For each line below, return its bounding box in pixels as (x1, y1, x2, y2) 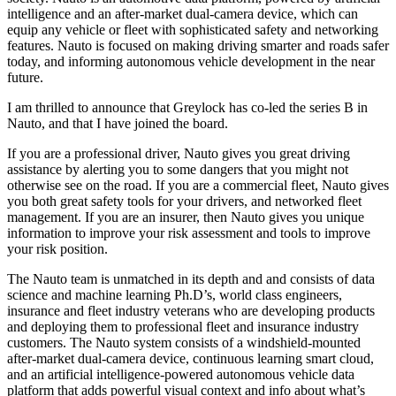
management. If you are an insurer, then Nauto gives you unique (7, 209, 364, 225)
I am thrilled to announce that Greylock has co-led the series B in (7, 100, 368, 116)
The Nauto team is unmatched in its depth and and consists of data (7, 271, 375, 287)
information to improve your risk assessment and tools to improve (7, 225, 370, 241)
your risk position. (7, 241, 108, 257)
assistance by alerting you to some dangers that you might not (7, 162, 348, 178)
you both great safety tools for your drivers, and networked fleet (7, 194, 362, 209)
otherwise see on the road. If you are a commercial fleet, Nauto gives (7, 178, 389, 194)
